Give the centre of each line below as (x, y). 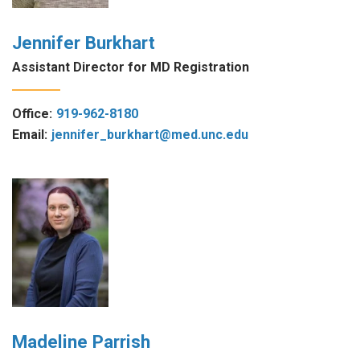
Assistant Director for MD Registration (131, 67)
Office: (32, 114)
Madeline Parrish (81, 342)
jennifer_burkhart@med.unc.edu (150, 135)
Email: (30, 135)
